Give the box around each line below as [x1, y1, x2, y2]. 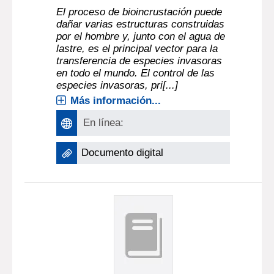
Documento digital [81, 147, 164, 158]
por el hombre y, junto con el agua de [56, 31, 226, 42]
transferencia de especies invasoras [56, 55, 223, 67]
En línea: [83, 117, 124, 128]
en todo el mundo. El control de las [56, 67, 215, 79]
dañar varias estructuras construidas [56, 18, 225, 30]
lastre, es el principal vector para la [56, 43, 218, 54]
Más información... [70, 95, 161, 106]
